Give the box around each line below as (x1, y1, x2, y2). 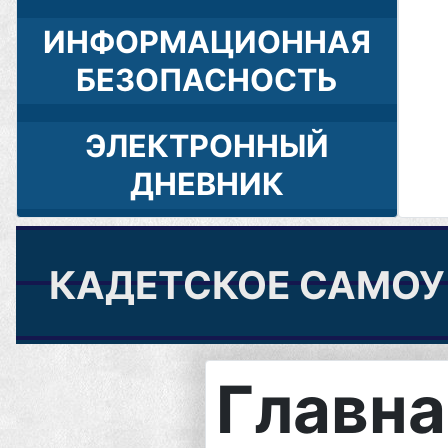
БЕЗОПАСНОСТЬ (75, 61, 338, 99)
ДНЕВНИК (129, 165, 284, 203)
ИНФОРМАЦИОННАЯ (42, 23, 371, 61)
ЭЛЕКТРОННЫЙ (84, 127, 329, 165)
